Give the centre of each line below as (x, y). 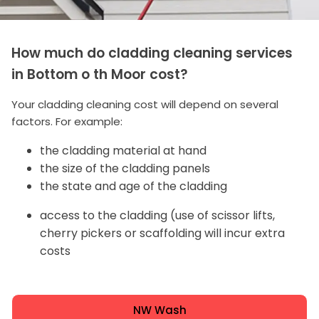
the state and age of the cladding (134, 186)
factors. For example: (67, 121)
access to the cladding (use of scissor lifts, (157, 215)
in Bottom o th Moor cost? (100, 74)
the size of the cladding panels (125, 168)
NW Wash (159, 310)
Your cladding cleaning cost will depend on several (145, 104)
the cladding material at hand (123, 150)
